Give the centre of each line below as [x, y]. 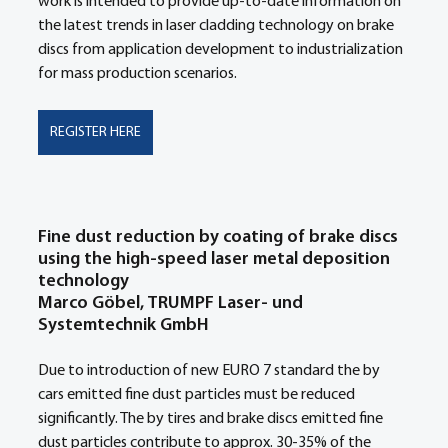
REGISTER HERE [95, 132]
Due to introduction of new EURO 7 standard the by [210, 371]
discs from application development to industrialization [222, 50]
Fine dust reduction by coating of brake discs [220, 237]
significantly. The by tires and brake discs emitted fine [212, 419]
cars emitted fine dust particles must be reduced [198, 395]
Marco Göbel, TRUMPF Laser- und [172, 303]
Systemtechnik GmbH [123, 325]
